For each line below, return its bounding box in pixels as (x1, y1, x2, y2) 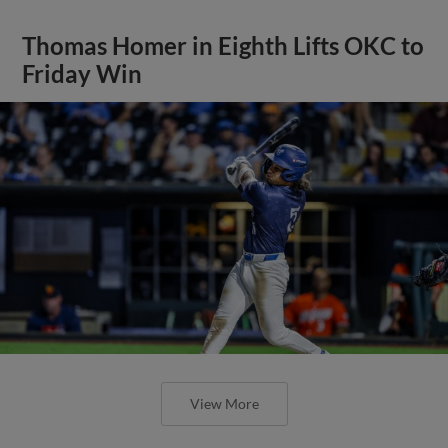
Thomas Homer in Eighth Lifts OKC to (22, 31, 425, 60)
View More (189, 394, 259, 412)
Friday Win (22, 59, 143, 88)
